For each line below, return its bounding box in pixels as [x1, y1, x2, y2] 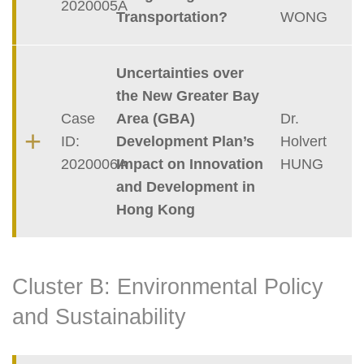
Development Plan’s [115, 133, 254, 150]
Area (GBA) [115, 110, 195, 128]
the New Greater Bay [115, 88, 259, 105]
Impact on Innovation [115, 156, 263, 173]
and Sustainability [12, 305, 186, 330]
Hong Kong [115, 201, 195, 219]
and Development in [115, 179, 255, 196]
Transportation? [115, 9, 227, 26]
